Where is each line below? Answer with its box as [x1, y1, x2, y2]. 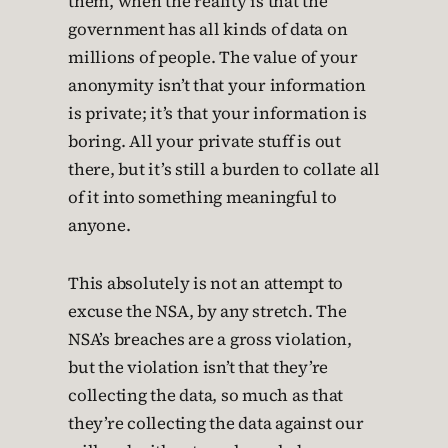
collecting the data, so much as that [68, 384, 343, 407]
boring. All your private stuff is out [68, 130, 341, 153]
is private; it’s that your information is [68, 102, 367, 125]
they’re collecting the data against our [68, 412, 364, 435]
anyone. [68, 214, 131, 237]
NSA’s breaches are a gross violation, [68, 328, 352, 351]
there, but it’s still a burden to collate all [68, 158, 380, 181]
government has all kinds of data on [68, 18, 348, 41]
